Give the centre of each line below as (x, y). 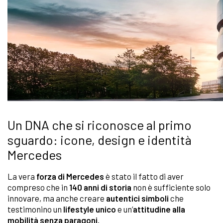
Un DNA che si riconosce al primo (100, 125)
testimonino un (35, 209)
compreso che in (38, 187)
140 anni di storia (101, 187)
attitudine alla (159, 209)
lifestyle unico (90, 209)
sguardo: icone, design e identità (100, 140)
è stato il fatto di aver (144, 176)
